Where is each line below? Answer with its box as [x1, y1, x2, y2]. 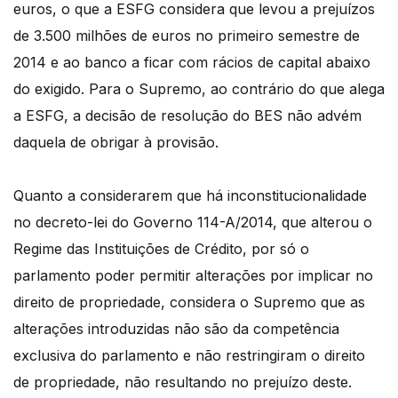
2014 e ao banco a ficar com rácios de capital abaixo [13, 53, 370, 72]
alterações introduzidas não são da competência [13, 320, 339, 338]
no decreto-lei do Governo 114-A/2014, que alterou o [13, 213, 372, 232]
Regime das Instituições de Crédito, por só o [13, 240, 309, 259]
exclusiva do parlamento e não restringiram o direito [13, 346, 365, 365]
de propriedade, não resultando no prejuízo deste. [13, 373, 352, 392]
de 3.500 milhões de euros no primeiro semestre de [13, 27, 360, 45]
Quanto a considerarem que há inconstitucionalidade [13, 187, 367, 205]
